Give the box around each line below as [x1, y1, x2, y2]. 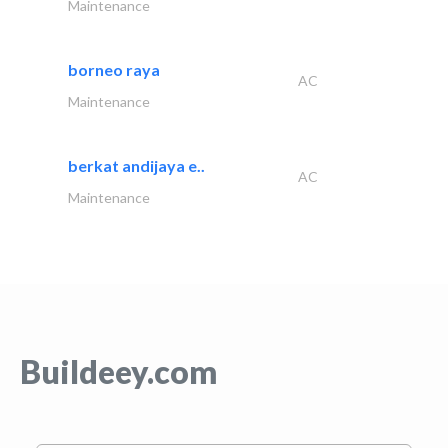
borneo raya [68, 60, 160, 80]
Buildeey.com [20, 352, 217, 392]
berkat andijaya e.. [68, 156, 205, 176]
